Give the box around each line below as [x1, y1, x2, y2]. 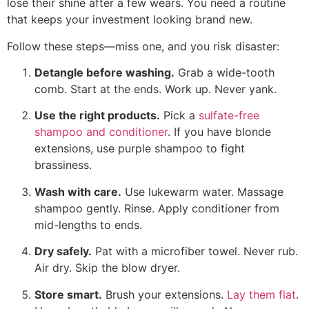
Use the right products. [34, 108, 160, 123]
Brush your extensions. [102, 287, 227, 301]
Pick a [160, 108, 199, 123]
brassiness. [34, 158, 92, 172]
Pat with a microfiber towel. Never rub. [92, 244, 298, 259]
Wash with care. [34, 184, 121, 199]
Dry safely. [34, 244, 92, 259]
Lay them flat [227, 287, 296, 301]
